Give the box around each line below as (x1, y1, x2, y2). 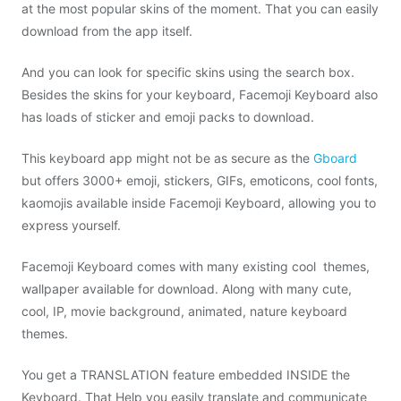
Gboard (313, 150, 357, 166)
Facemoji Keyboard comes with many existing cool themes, (21, 259, 370, 274)
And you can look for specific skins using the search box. (21, 64, 354, 80)
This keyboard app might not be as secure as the (21, 150, 313, 166)
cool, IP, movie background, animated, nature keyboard (21, 303, 347, 319)
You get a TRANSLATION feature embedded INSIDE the (21, 367, 350, 382)
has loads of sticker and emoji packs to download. (21, 109, 314, 124)
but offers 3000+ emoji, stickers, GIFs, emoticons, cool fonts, (21, 173, 378, 188)
